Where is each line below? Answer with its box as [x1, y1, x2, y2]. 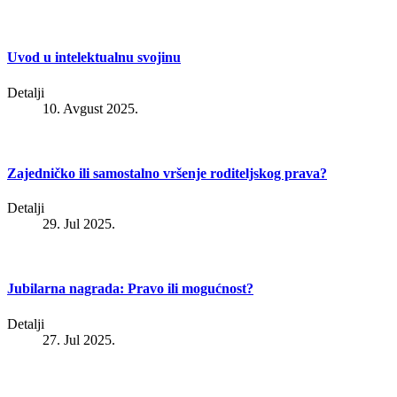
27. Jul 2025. [43, 331, 115, 347]
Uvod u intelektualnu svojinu [7, 50, 181, 66]
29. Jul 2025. [43, 216, 115, 232]
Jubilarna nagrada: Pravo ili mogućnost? [7, 281, 253, 297]
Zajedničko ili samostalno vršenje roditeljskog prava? [7, 165, 327, 181]
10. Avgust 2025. [43, 100, 138, 116]
